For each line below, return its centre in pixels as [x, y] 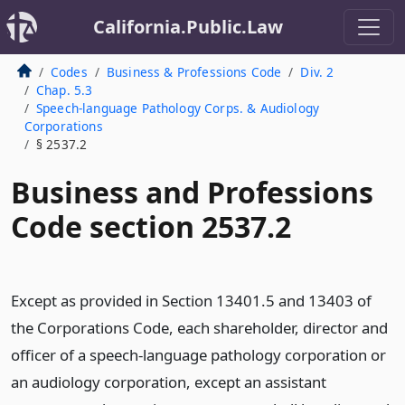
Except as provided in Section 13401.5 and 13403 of [191, 301]
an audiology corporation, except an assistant [169, 382]
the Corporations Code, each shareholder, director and [199, 328]
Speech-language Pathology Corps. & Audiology [178, 108]
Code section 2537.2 [151, 226]
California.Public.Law [188, 27]
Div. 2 [317, 72]
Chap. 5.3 [64, 90]
